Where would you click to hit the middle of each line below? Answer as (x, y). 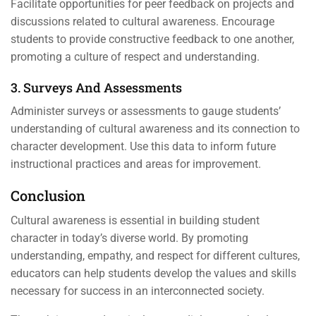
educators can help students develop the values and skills (153, 273)
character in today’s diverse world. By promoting (129, 238)
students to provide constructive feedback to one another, (152, 39)
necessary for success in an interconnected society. (138, 291)
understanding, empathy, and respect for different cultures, (155, 256)
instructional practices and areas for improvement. (136, 164)
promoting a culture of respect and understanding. (135, 57)
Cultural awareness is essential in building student (135, 220)
